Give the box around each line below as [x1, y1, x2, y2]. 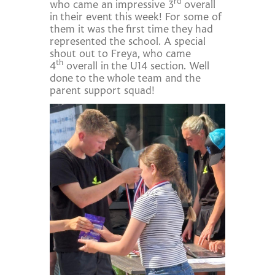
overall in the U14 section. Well [63, 61, 210, 73]
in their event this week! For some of [50, 12, 222, 24]
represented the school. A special [50, 37, 206, 48]
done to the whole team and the [50, 74, 201, 85]
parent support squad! [50, 86, 155, 98]
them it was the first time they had [50, 25, 214, 36]
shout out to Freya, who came [50, 49, 192, 61]
